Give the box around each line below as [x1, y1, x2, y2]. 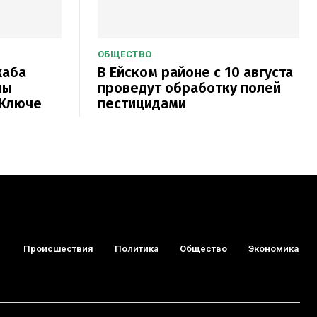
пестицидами [97, 94, 186, 112]
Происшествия [23, 243, 94, 255]
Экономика [248, 243, 299, 255]
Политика [115, 243, 159, 255]
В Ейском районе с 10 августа [97, 63, 293, 81]
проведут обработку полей [97, 79, 281, 96]
